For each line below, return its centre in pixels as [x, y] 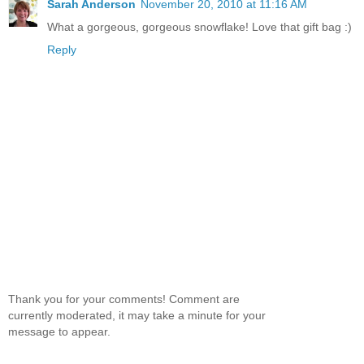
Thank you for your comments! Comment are [124, 299]
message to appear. [59, 332]
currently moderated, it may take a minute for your [137, 316]
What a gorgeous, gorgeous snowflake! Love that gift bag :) [199, 26]
